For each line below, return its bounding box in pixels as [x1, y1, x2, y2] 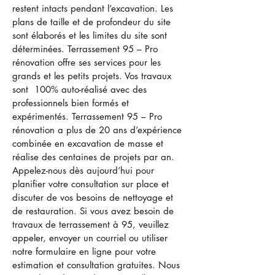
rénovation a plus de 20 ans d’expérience [12, 124, 182, 136]
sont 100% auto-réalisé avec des [12, 83, 147, 95]
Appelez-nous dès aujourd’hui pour [12, 165, 154, 176]
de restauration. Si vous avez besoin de [12, 205, 174, 217]
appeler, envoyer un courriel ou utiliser [12, 232, 168, 244]
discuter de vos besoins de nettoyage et [12, 192, 173, 203]
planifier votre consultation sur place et [12, 178, 169, 190]
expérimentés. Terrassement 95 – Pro [12, 110, 162, 122]
